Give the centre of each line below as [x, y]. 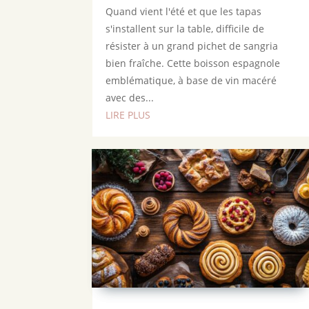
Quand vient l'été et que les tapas [184, 12]
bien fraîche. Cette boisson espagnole [193, 63]
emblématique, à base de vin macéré [191, 81]
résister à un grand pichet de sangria [192, 46]
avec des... [130, 98]
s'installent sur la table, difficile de [185, 29]
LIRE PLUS [128, 115]
